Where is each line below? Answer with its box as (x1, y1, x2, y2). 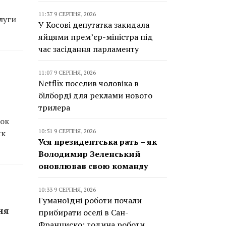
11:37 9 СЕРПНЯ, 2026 (38, 10, 96, 18)
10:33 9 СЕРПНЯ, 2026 (38, 186, 96, 193)
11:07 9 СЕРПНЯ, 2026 (38, 69, 96, 76)
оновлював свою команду (38, 160, 148, 172)
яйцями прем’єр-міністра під (38, 31, 153, 42)
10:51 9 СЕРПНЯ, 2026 (38, 127, 96, 135)
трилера (38, 102, 70, 113)
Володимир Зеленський (38, 148, 141, 159)
